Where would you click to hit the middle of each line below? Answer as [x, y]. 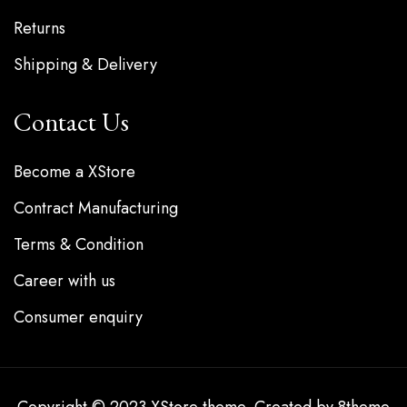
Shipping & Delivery [85, 65]
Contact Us [71, 122]
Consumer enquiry [78, 318]
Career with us [65, 281]
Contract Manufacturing [96, 208]
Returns [40, 29]
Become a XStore [74, 172]
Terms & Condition [79, 245]
